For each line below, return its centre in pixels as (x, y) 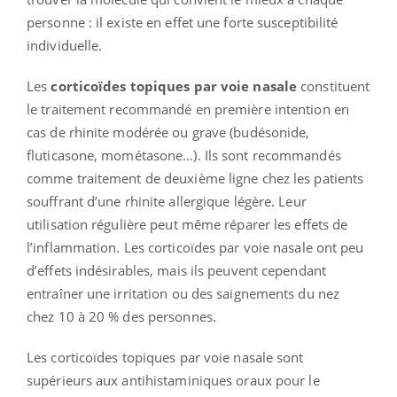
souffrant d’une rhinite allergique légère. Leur (167, 202)
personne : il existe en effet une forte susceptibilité (183, 23)
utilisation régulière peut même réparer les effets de (187, 225)
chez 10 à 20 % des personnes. (121, 317)
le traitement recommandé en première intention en (188, 109)
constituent (334, 86)
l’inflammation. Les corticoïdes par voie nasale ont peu (195, 248)
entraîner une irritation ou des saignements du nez (183, 294)
